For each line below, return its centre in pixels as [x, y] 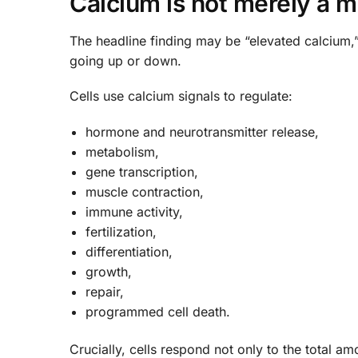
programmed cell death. [158, 311]
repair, [105, 291]
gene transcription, [142, 171]
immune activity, [134, 211]
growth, [109, 271]
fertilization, [121, 231]
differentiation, [129, 251]
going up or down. [125, 60]
